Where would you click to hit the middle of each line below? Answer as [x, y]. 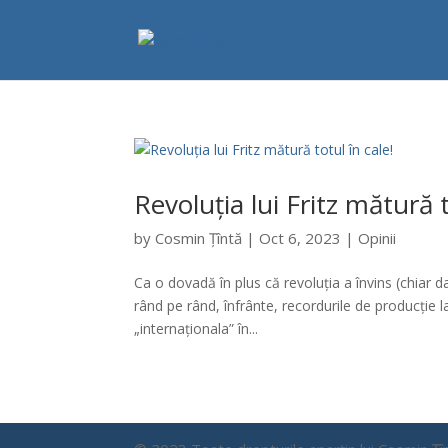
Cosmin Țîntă [199, 238]
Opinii [377, 238]
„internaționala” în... [196, 328]
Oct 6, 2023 [300, 238]
